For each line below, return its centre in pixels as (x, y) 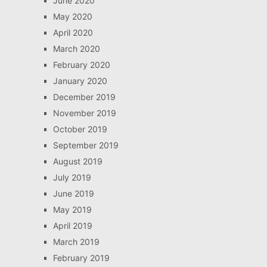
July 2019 (72, 177)
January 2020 (80, 81)
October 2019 (80, 129)
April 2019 (72, 226)
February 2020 (81, 65)
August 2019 (77, 161)
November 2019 (84, 113)
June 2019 (73, 193)
